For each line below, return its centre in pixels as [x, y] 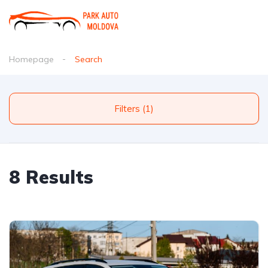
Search [89, 59]
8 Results [51, 177]
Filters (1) [148, 109]
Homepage [31, 59]
